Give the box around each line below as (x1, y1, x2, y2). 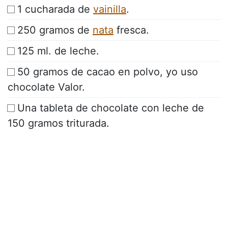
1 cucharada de (17, 3, 93, 16)
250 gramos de (17, 24, 93, 37)
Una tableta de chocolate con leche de (17, 102, 204, 115)
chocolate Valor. (8, 81, 85, 94)
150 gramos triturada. (8, 117, 109, 130)
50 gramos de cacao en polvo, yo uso (17, 66, 198, 78)
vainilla (93, 3, 126, 16)
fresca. (113, 24, 149, 37)
